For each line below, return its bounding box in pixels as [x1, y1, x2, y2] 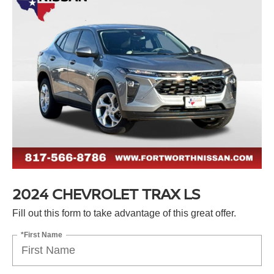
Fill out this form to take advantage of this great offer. [12, 207, 236, 218]
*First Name [21, 230, 62, 239]
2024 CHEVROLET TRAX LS [12, 183, 201, 204]
